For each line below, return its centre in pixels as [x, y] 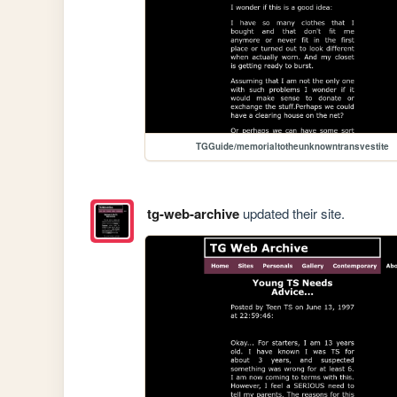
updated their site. [292, 213]
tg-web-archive [193, 213]
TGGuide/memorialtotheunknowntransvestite [293, 146]
